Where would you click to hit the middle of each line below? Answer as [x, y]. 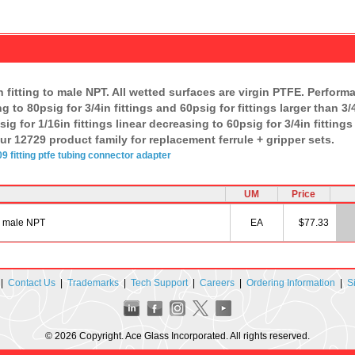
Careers [217, 282]
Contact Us [31, 282]
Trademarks [93, 282]
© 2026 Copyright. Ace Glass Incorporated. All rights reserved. [177, 336]
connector [111, 155]
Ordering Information [290, 282]
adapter [153, 155]
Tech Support [159, 282]
